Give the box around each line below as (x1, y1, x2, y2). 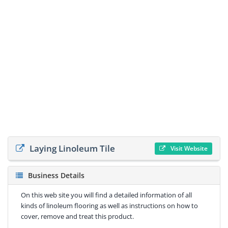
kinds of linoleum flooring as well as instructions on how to (21, 201, 198, 210)
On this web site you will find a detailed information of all (21, 190, 192, 199)
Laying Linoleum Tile (30, 142, 115, 154)
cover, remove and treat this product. (21, 211, 134, 221)
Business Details (28, 170, 84, 180)
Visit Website (170, 144, 208, 153)
